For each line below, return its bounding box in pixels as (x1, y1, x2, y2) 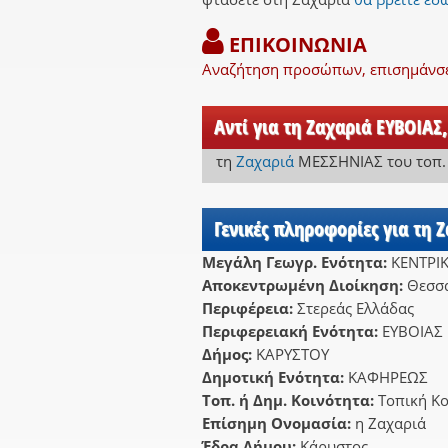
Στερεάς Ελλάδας (297, 297, 414, 318)
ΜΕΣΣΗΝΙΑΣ (297, 151, 383, 172)
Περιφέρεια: (202, 297, 297, 318)
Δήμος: (202, 343, 256, 364)
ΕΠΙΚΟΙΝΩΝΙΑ (224, 31, 367, 59)
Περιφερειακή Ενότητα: (202, 320, 382, 341)
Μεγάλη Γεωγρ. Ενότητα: (202, 251, 391, 272)
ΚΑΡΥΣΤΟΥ (256, 343, 329, 364)
